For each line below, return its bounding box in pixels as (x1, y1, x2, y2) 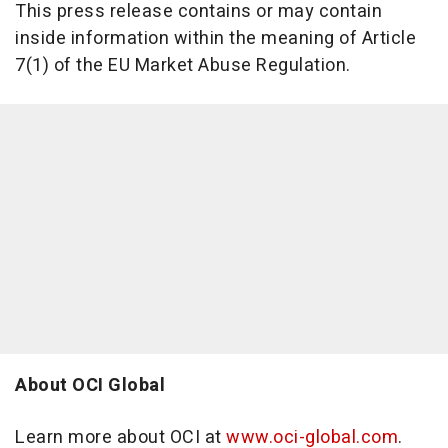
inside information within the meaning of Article (15, 25, 416, 52)
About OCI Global (15, 372, 165, 399)
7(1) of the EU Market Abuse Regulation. (15, 52, 351, 79)
